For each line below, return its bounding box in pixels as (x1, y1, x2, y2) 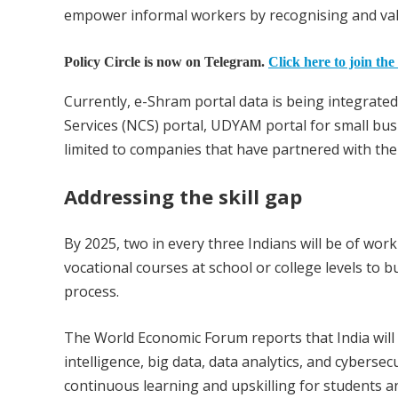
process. (64, 282, 119, 302)
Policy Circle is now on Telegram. (64, 54, 268, 70)
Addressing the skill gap (64, 183, 302, 211)
